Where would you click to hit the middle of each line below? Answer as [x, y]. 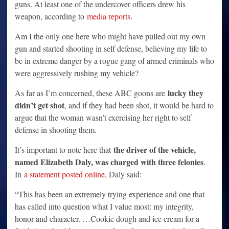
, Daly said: [123, 174]
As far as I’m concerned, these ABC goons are [91, 93]
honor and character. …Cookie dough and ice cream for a [107, 219]
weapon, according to [51, 16]
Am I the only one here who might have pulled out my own [110, 36]
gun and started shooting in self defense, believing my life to [111, 49]
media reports [109, 16]
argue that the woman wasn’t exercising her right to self [103, 118]
